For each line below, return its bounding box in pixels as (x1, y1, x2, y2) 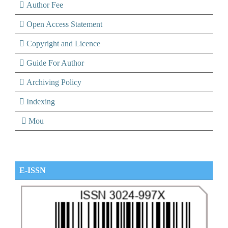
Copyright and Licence (26, 39, 100, 48)
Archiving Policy (26, 78, 81, 87)
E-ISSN (19, 166, 46, 175)
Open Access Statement (26, 20, 102, 29)
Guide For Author (26, 59, 84, 68)
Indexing (26, 97, 55, 106)
